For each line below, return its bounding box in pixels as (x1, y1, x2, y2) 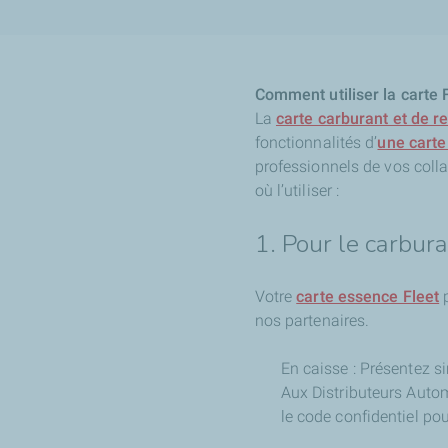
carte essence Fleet (296, 286, 440, 306)
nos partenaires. (254, 310, 370, 330)
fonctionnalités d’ (254, 132, 378, 152)
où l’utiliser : (254, 180, 340, 200)
